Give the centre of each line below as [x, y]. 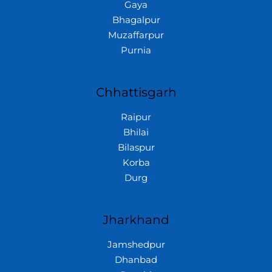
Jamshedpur [136, 244]
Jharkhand [136, 219]
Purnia [136, 50]
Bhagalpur [136, 20]
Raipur [136, 117]
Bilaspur [136, 147]
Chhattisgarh [136, 92]
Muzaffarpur [136, 35]
